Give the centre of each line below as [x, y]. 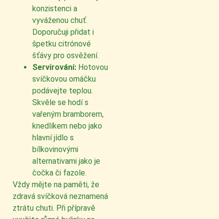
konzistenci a [55, 9]
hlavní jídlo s [53, 138]
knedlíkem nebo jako [67, 126]
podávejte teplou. [63, 91]
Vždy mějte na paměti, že [56, 185]
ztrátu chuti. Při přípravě [54, 208]
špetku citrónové [62, 44]
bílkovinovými [55, 150]
